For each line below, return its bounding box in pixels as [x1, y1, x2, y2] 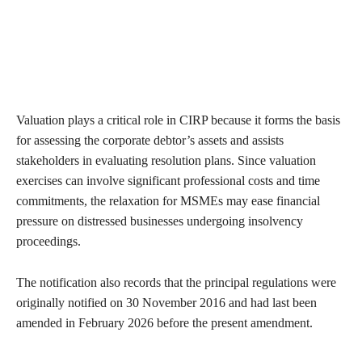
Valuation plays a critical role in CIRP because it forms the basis [16, 113, 340, 128]
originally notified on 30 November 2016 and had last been [16, 296, 317, 310]
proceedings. [16, 234, 81, 249]
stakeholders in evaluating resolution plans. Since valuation [16, 154, 316, 168]
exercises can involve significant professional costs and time [16, 174, 320, 188]
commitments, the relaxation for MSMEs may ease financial [16, 194, 320, 208]
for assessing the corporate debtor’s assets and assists [16, 133, 284, 148]
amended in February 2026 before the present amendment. [16, 316, 316, 330]
